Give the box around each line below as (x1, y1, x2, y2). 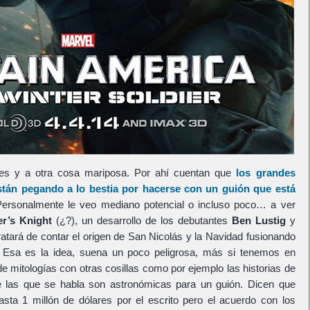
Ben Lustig (231, 214, 286, 226)
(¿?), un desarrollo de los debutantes (52, 214, 232, 226)
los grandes (236, 166, 295, 179)
